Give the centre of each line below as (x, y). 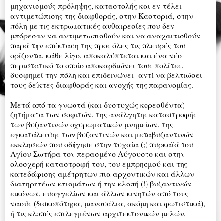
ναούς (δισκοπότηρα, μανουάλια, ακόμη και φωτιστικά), (108, 203)
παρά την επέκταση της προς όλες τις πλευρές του (98, 45)
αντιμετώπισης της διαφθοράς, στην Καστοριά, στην (102, 15)
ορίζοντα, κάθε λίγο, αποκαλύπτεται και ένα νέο (96, 55)
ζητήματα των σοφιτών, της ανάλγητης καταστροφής (104, 114)
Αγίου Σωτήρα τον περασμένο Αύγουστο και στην (98, 153)
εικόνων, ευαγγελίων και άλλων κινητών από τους (99, 193)
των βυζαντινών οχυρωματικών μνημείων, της (92, 124)
